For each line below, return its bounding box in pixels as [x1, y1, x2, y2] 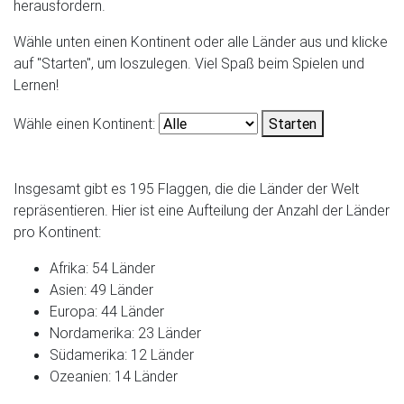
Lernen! [14, 76, 59, 94]
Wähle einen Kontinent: [14, 115, 155, 133]
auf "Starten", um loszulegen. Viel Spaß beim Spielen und [14, 54, 364, 72]
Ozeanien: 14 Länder [50, 367, 178, 385]
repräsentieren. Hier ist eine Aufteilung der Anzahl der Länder [14, 201, 390, 219]
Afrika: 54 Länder [50, 259, 155, 277]
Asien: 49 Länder [50, 280, 153, 298]
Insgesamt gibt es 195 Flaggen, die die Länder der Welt [14, 179, 359, 197]
